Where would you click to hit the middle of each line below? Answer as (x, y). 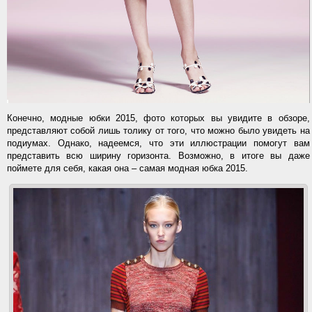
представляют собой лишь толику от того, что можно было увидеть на (158, 131)
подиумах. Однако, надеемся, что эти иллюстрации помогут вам (158, 143)
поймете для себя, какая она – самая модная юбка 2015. (127, 169)
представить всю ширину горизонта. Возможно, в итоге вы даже (158, 156)
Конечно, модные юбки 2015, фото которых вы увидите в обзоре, (158, 118)
